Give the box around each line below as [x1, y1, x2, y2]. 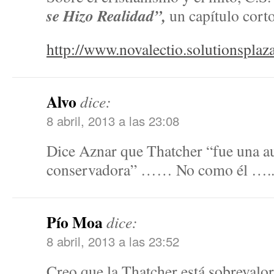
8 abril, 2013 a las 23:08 [46, 111, 179, 130]
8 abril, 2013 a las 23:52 [46, 232, 179, 250]
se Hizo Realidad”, [46, 4, 169, 26]
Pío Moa [46, 210, 103, 234]
